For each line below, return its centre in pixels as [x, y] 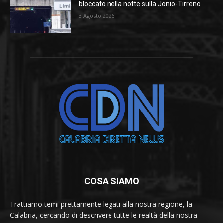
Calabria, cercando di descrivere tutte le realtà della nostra [104, 215]
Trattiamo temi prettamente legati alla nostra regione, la [101, 204]
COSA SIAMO [111, 181]
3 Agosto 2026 [97, 16]
